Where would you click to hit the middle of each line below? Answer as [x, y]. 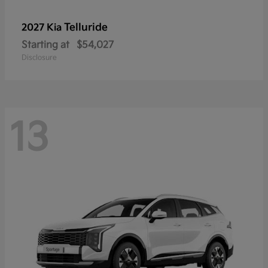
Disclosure [39, 57]
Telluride [86, 27]
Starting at [45, 45]
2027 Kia [43, 28]
